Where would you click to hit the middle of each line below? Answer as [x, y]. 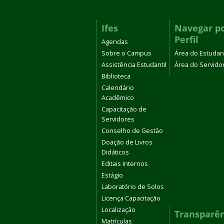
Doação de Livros [127, 142]
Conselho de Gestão [132, 131]
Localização [118, 210]
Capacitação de [124, 109]
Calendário [118, 88]
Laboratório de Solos [133, 187]
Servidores [118, 119]
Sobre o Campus [126, 53]
